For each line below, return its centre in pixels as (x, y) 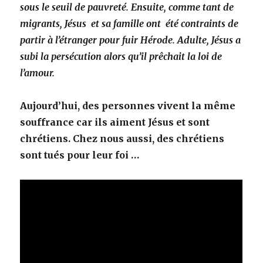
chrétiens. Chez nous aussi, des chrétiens (122, 139)
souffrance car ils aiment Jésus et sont (115, 122)
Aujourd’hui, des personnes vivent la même (128, 106)
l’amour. (38, 73)
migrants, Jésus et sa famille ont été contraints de (129, 24)
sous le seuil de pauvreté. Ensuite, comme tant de (127, 7)
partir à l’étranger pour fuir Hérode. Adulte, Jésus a (131, 40)
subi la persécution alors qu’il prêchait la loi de (121, 57)
